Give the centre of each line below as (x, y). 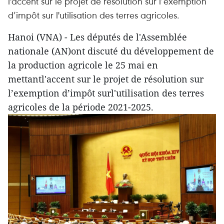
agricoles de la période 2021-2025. (81, 107)
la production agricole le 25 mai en (83, 65)
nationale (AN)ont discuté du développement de (111, 51)
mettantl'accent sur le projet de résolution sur (106, 79)
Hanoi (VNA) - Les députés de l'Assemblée (97, 37)
